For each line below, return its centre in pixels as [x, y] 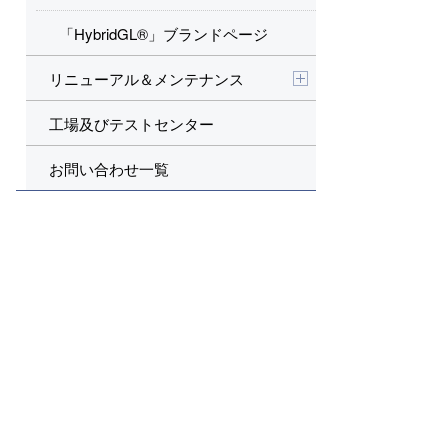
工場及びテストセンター [131, 123]
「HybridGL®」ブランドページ [163, 33]
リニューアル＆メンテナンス [146, 78]
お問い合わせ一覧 [109, 168]
